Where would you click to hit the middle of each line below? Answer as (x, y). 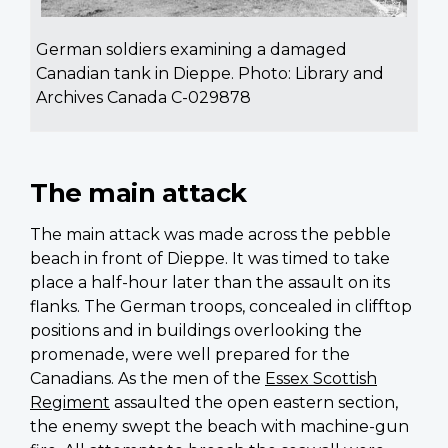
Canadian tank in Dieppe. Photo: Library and (210, 74)
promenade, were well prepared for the (190, 355)
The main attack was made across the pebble (210, 235)
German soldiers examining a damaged (191, 50)
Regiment (70, 403)
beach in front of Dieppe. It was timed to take (210, 259)
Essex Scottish (321, 379)
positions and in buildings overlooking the (196, 331)
